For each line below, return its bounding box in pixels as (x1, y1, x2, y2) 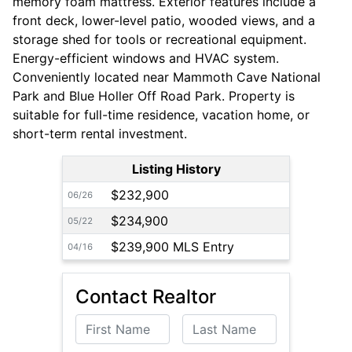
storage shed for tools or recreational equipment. (13, 31, 306, 48)
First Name (75, 316, 140, 332)
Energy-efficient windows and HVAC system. (13, 50, 279, 67)
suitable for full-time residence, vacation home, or (13, 107, 310, 123)
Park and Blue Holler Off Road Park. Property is (13, 88, 295, 104)
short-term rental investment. (13, 126, 187, 142)
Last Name (182, 316, 246, 332)
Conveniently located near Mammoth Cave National (13, 69, 321, 86)
